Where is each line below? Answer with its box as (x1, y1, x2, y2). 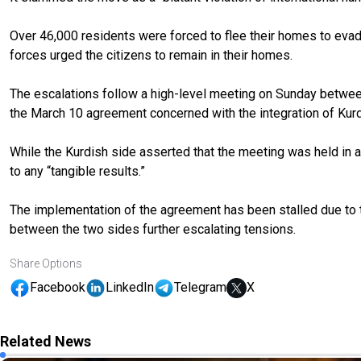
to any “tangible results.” (10, 163, 145, 179)
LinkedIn (106, 280, 154, 296)
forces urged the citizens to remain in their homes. (10, 47, 293, 63)
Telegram (174, 280, 226, 296)
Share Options (10, 256, 82, 270)
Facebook (30, 280, 85, 296)
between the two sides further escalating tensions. (10, 221, 299, 237)
